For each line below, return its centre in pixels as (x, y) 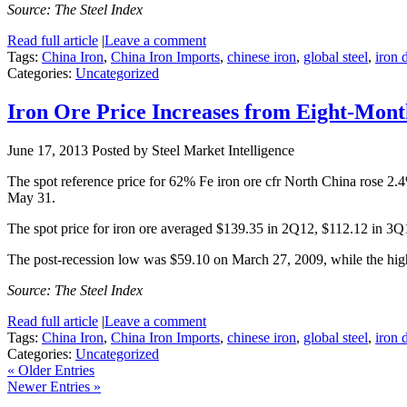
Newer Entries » (54, 387)
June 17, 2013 (48, 151)
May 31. (31, 198)
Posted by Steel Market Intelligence (191, 151)
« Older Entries (51, 371)
